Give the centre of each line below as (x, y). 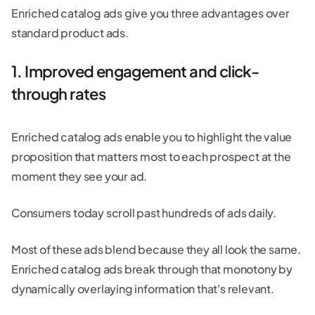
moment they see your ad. (79, 176)
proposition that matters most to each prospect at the (151, 157)
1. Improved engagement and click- (135, 71)
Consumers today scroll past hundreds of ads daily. (145, 213)
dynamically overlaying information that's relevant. (144, 289)
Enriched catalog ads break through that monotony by (152, 269)
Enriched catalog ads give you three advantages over (150, 13)
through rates (59, 94)
